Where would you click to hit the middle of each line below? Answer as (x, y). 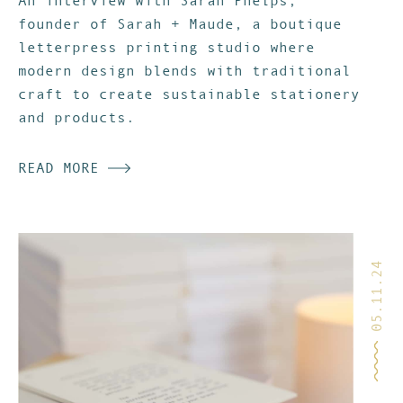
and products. (76, 117)
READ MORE (63, 168)
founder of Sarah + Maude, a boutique (180, 24)
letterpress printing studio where (166, 47)
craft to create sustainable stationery (189, 94)
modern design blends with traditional (184, 71)
